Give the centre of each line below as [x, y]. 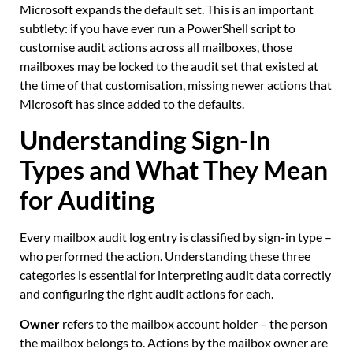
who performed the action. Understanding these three [165, 255]
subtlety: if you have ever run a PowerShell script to [158, 28]
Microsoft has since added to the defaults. [132, 104]
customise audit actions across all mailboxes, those [156, 47]
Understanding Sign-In [145, 139]
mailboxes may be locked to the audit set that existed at [169, 66]
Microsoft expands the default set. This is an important [167, 9]
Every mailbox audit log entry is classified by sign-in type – [176, 236]
